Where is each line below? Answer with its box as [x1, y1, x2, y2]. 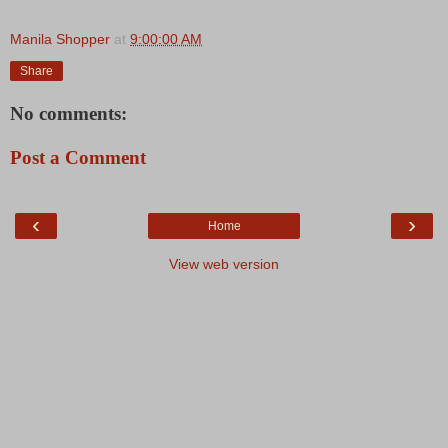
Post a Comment [10, 146, 146, 168]
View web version [169, 255, 279, 272]
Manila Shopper [10, 31, 110, 48]
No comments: [10, 102, 127, 124]
